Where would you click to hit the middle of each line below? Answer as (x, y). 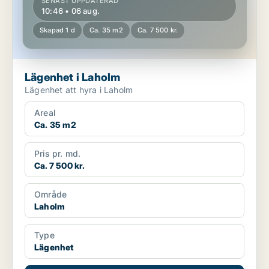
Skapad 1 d (57, 30)
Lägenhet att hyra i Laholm (79, 90)
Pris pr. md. (58, 154)
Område (51, 195)
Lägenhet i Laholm (73, 77)
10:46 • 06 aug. (71, 11)
